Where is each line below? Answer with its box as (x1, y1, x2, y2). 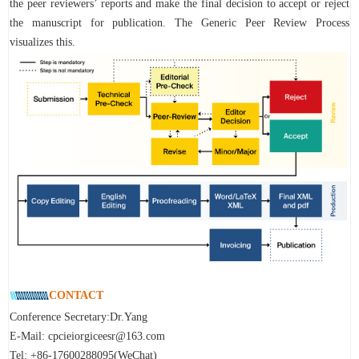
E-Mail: (10, 329, 48, 342)
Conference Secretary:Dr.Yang (10, 310, 147, 323)
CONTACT (49, 288, 103, 301)
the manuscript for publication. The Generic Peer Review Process (10, 17, 349, 30)
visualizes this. (10, 36, 75, 49)
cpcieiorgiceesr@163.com (48, 329, 165, 342)
